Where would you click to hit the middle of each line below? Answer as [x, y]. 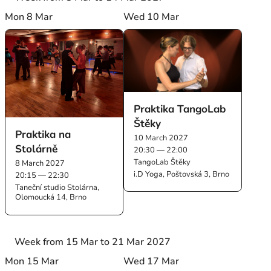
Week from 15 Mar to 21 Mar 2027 [93, 242]
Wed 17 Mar [151, 261]
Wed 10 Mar [151, 17]
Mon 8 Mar [29, 17]
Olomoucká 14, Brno [51, 198]
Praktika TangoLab [180, 109]
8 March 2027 [40, 164]
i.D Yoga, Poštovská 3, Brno [182, 174]
